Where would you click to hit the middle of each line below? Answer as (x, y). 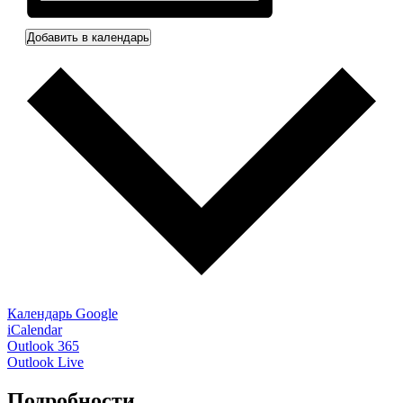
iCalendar (35, 330)
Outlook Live (45, 363)
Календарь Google (63, 314)
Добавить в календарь (88, 37)
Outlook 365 (43, 346)
